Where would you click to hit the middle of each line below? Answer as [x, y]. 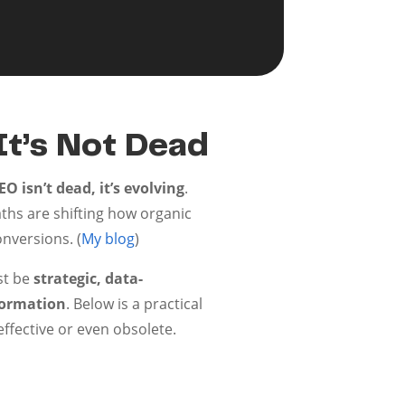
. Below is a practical [135, 303]
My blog [108, 238]
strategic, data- [89, 278]
